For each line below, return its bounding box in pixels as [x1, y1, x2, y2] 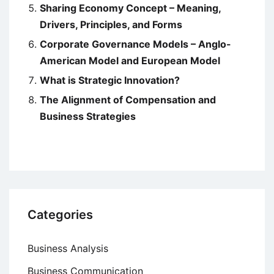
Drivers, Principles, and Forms [40, 18, 182, 31]
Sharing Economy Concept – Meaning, [40, 2, 221, 15]
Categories [28, 207, 93, 223]
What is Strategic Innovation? [40, 74, 180, 87]
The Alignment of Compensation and [40, 94, 216, 106]
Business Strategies [40, 110, 136, 123]
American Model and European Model [40, 54, 220, 67]
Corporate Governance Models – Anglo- [40, 38, 231, 51]
